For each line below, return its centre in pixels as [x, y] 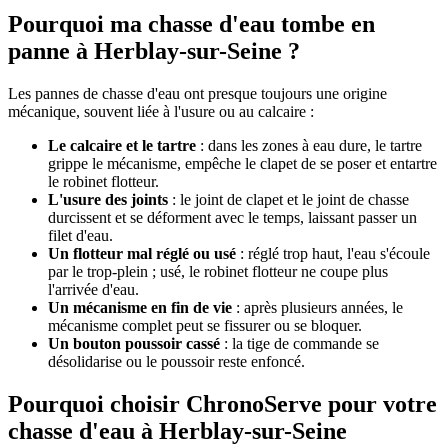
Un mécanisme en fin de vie [140, 307]
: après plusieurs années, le [317, 307]
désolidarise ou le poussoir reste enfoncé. [176, 361]
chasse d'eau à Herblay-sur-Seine [177, 430]
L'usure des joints [108, 199]
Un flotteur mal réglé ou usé [142, 253]
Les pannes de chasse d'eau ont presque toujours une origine [197, 93]
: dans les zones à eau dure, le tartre [309, 145]
